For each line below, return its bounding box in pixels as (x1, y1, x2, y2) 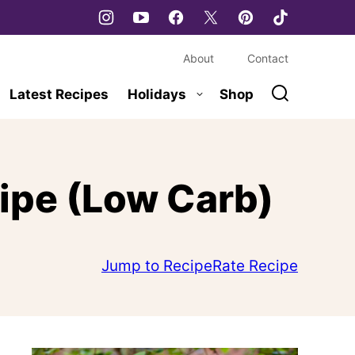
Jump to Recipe (101, 256, 212, 275)
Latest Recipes (10, 86, 109, 102)
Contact (247, 51, 288, 65)
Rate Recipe (212, 256, 298, 275)
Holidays (128, 86, 186, 102)
